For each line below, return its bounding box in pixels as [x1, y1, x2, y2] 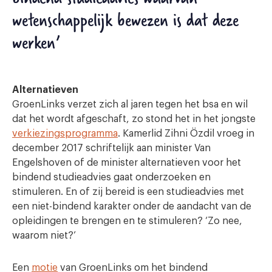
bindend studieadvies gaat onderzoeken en [12, 172, 211, 182]
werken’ [12, 27, 60, 56]
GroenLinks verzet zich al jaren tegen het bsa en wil [12, 99, 248, 109]
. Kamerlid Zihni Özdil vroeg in [118, 128, 254, 138]
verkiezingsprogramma [12, 128, 118, 138]
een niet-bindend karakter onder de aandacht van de [12, 201, 251, 211]
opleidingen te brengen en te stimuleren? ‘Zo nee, [12, 216, 242, 226]
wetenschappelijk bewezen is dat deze [12, 5, 239, 34]
